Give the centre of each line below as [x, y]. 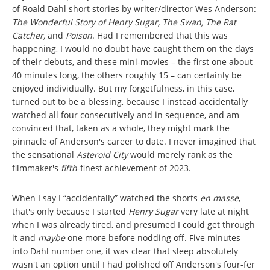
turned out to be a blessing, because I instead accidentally [130, 102]
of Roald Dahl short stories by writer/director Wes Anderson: [134, 9]
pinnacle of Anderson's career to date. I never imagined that [134, 142]
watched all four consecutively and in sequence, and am [126, 115]
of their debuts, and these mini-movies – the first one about [132, 62]
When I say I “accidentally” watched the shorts [106, 198]
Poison [79, 36]
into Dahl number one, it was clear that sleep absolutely [125, 251]
